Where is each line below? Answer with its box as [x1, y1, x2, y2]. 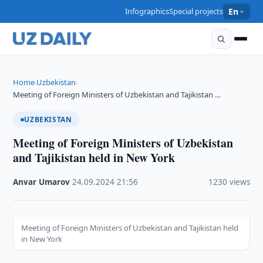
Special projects [169, 6, 224, 16]
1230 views [208, 177, 250, 187]
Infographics [125, 6, 170, 16]
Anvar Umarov [13, 177, 70, 187]
